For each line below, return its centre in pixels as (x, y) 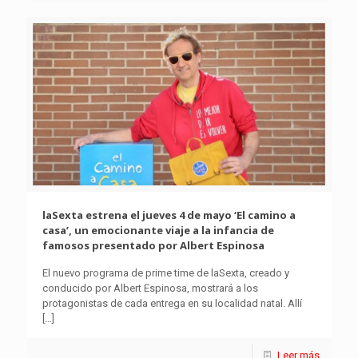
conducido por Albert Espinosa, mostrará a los (150, 288)
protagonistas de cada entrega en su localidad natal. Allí (172, 303)
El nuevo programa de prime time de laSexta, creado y (166, 272)
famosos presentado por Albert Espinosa (153, 245)
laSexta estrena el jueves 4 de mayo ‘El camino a (169, 215)
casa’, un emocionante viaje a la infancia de (158, 230)
